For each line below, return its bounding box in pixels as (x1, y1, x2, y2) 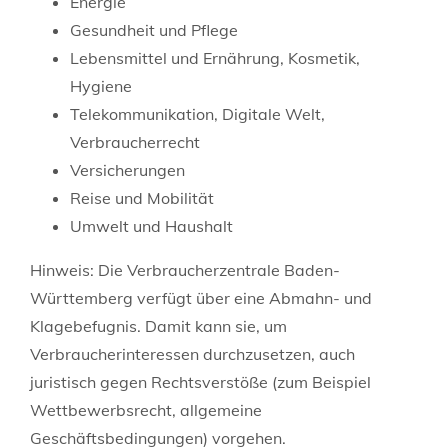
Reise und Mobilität (70, 187, 214, 208)
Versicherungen (70, 159, 185, 180)
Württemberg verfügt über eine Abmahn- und (30, 287, 372, 308)
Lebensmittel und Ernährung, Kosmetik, (70, 47, 360, 68)
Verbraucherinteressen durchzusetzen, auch (30, 343, 355, 364)
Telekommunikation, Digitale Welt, (70, 103, 325, 124)
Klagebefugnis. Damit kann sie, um (30, 315, 287, 336)
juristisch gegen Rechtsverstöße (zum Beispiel (30, 371, 371, 392)
